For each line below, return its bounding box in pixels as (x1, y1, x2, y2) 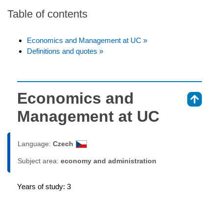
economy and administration (61, 156, 156, 165)
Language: (18, 139, 53, 148)
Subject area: (18, 156, 61, 165)
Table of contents (7, 7, 88, 20)
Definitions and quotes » (27, 46, 103, 55)
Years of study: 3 (17, 182, 71, 191)
